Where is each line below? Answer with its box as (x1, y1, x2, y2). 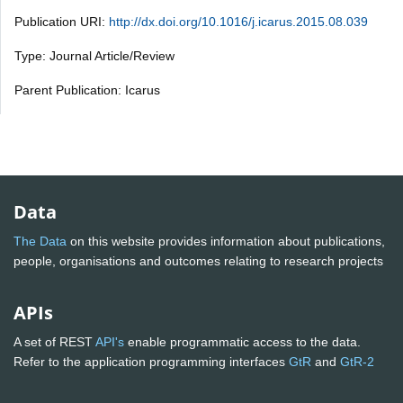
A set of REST (13, 335, 95, 350)
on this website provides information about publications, (67, 234, 385, 249)
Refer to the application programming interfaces (13, 354, 289, 370)
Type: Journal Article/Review (14, 48, 175, 63)
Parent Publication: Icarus (14, 82, 160, 97)
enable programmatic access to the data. (124, 335, 361, 350)
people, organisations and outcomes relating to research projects (13, 254, 387, 269)
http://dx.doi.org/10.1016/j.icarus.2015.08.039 (109, 13, 368, 29)
